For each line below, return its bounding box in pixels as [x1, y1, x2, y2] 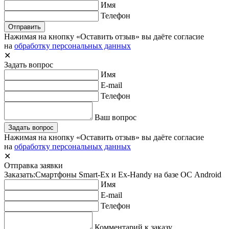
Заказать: [4, 170, 35, 179]
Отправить [8, 22, 41, 31]
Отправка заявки [4, 161, 63, 170]
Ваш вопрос [95, 112, 136, 122]
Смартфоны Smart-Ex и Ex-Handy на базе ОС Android [35, 170, 221, 179]
